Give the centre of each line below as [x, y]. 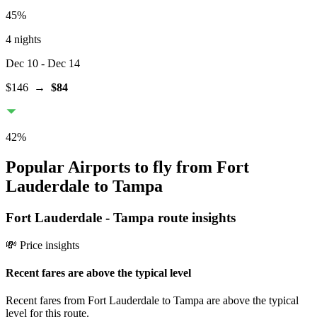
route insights [195, 217]
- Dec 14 [59, 64]
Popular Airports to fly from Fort [127, 167]
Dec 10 [22, 64]
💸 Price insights [42, 245]
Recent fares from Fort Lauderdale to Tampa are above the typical [152, 301]
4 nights [23, 40]
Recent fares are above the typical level [98, 272]
